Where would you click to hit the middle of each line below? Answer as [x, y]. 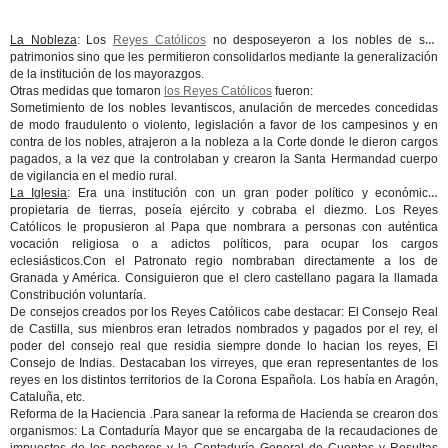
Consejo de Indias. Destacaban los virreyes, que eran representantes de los [224, 363]
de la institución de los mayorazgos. [107, 74]
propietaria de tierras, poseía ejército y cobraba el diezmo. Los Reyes [224, 210]
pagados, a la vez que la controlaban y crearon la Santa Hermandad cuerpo [224, 159]
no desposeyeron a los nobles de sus [322, 40]
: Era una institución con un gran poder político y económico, [253, 193]
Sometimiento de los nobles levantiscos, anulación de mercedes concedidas [224, 108]
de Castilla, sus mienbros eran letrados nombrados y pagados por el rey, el [224, 329]
